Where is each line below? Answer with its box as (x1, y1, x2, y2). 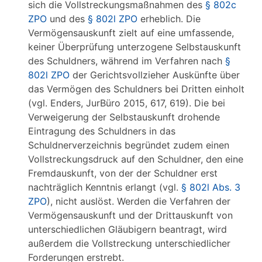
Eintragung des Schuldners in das (28, 125, 175, 137)
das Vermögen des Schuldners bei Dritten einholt (28, 83, 244, 95)
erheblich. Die (137, 13, 201, 25)
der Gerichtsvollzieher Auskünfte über (70, 69, 240, 81)
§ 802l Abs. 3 (181, 181, 240, 193)
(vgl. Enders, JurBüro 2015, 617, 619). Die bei (28, 97, 225, 109)
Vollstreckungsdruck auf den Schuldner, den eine (28, 153, 243, 165)
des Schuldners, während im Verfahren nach (28, 55, 225, 67)
